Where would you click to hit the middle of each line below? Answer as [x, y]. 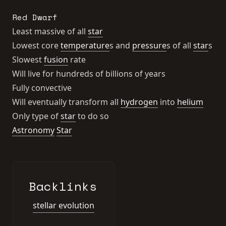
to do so [92, 116]
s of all [180, 45]
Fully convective [42, 88]
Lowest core [36, 45]
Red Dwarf [35, 17]
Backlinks [63, 186]
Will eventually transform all [66, 102]
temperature [85, 45]
